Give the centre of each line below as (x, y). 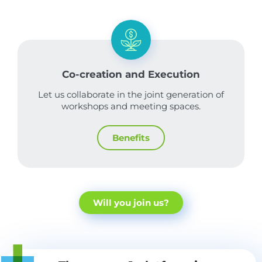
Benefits (131, 138)
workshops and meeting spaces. (131, 106)
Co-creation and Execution (131, 75)
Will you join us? (131, 203)
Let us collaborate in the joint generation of (131, 95)
